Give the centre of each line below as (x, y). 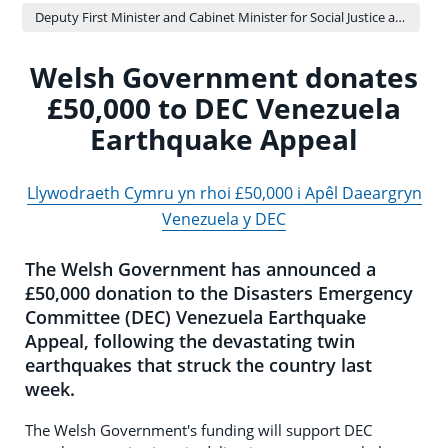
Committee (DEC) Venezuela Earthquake (195, 317)
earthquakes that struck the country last (198, 365)
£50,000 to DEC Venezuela (224, 108)
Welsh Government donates (224, 77)
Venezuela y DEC (224, 219)
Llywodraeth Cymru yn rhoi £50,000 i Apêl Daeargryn (224, 193)
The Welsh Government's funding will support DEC (198, 430)
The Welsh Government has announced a (200, 269)
